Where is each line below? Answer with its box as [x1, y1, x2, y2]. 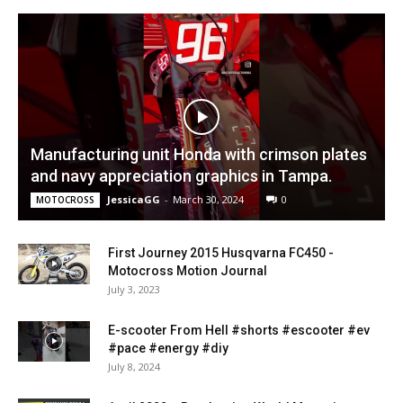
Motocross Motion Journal [108, 263, 267, 278]
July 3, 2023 [108, 282, 160, 296]
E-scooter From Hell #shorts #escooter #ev [108, 322, 370, 337]
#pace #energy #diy [108, 340, 228, 355]
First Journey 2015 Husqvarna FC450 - [108, 245, 334, 260]
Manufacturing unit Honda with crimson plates [31, 144, 367, 164]
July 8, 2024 [108, 359, 160, 373]
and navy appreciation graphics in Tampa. [31, 166, 332, 185]
